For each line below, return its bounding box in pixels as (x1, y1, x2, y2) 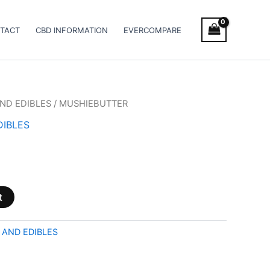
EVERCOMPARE (124, 25, 182, 35)
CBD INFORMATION (36, 25, 108, 35)
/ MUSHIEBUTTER (51, 98, 128, 109)
